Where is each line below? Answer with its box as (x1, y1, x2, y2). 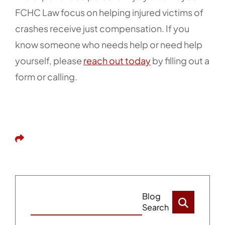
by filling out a (151, 55, 209, 66)
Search (142, 202, 169, 212)
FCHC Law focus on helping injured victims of (15, 7, 203, 18)
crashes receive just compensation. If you (15, 23, 189, 34)
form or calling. (15, 71, 77, 82)
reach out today (83, 55, 151, 66)
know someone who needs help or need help (15, 39, 202, 50)
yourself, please (15, 55, 83, 66)
